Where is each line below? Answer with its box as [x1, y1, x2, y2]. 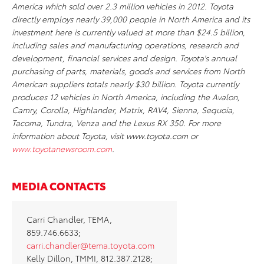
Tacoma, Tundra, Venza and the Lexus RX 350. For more [12, 117, 221, 128]
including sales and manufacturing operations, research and [12, 39, 239, 51]
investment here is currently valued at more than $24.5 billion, [12, 26, 245, 38]
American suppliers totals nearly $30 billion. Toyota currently [12, 78, 239, 90]
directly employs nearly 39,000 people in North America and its [12, 13, 250, 25]
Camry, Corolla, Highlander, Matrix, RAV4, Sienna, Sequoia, [12, 104, 235, 115]
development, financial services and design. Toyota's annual [12, 52, 237, 64]
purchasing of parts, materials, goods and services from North [12, 65, 245, 77]
